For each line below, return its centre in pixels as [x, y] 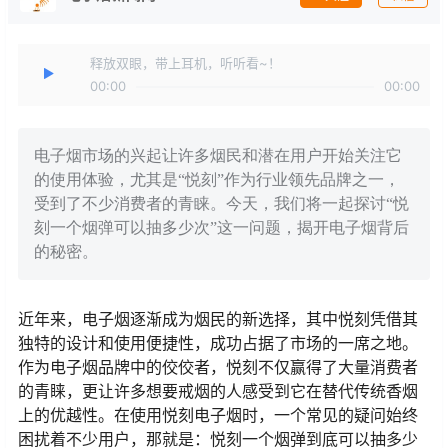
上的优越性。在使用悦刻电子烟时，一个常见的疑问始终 [218, 415]
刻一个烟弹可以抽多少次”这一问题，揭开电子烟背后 [221, 228]
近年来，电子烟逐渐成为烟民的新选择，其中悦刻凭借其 [218, 319]
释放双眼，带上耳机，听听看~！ [185, 63]
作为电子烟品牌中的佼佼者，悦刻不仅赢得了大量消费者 [218, 367]
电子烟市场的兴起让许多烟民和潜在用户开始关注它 [218, 156]
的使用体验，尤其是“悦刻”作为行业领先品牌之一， [217, 180]
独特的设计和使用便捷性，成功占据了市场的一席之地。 [218, 343]
